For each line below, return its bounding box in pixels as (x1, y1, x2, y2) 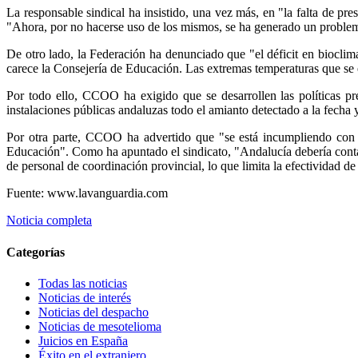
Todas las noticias (38, 276, 127, 290)
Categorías (6, 245, 65, 259)
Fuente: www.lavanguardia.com (6, 186, 168, 201)
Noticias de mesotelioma (38, 319, 161, 333)
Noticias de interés (38, 290, 131, 304)
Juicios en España (38, 333, 128, 348)
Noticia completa (6, 213, 92, 228)
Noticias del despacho (38, 304, 149, 319)
